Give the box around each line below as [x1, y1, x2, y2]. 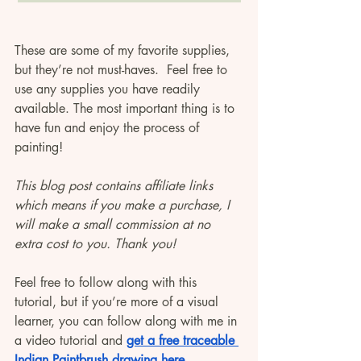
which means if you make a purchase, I [15, 196, 234, 214]
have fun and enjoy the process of [15, 118, 203, 136]
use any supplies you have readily [15, 80, 204, 98]
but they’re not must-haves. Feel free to [15, 60, 231, 78]
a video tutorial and [15, 331, 127, 349]
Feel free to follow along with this [15, 273, 201, 291]
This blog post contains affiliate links [15, 176, 217, 194]
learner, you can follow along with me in [15, 312, 241, 330]
